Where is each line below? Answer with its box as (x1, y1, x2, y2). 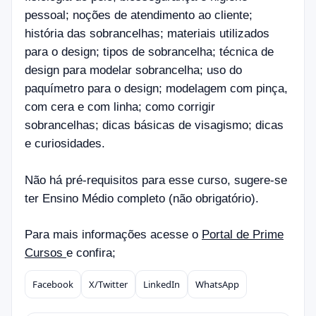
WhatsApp (195, 278, 239, 291)
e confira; (66, 246, 116, 260)
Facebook (32, 278, 73, 291)
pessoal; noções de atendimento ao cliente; (25, 8, 253, 22)
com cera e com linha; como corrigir (25, 100, 215, 114)
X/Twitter (89, 278, 128, 291)
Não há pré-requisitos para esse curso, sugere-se (25, 173, 287, 187)
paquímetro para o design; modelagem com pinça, (25, 82, 288, 95)
